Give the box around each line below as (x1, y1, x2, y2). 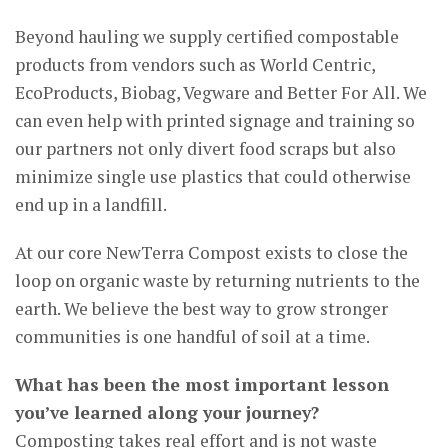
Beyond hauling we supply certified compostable (15, 24, 399, 48)
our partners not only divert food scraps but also (15, 136, 396, 160)
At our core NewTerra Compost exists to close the (15, 240, 408, 264)
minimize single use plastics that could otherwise (15, 164, 411, 188)
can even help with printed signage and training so (15, 108, 415, 132)
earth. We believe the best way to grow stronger (15, 296, 388, 320)
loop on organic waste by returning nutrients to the (15, 268, 420, 292)
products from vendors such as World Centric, (15, 52, 375, 76)
